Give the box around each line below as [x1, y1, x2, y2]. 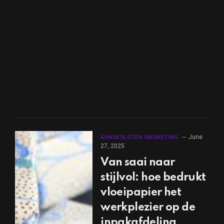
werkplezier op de [100, 201, 195, 213]
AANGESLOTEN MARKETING [100, 133, 178, 140]
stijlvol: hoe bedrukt [100, 171, 206, 183]
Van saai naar [100, 156, 175, 168]
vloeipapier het [100, 186, 181, 198]
